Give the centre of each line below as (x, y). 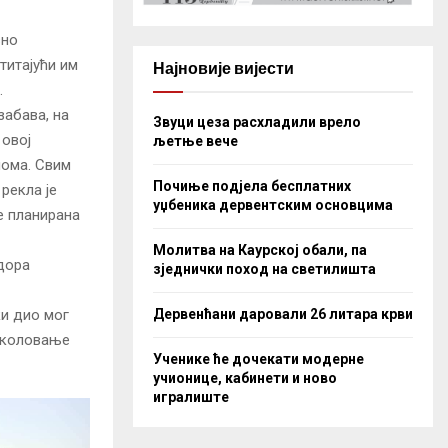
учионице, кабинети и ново (245, 377)
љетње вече (195, 140)
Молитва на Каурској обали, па (260, 249)
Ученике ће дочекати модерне (258, 358)
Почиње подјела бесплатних (252, 185)
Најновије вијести (223, 68)
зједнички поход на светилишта (264, 268)
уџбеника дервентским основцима (273, 204)
